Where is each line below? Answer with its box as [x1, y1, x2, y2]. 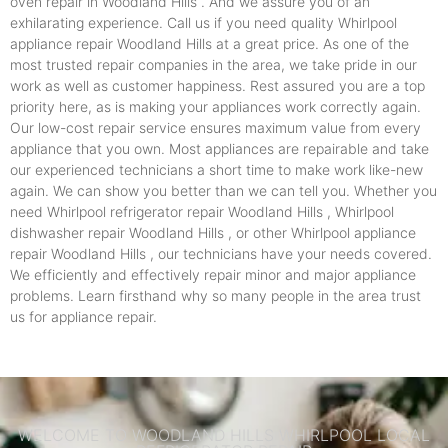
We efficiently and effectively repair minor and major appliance [10, 266, 416, 284]
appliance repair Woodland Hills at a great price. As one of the [10, 35, 409, 53]
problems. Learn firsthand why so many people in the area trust [10, 287, 421, 305]
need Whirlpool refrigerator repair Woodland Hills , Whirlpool [10, 203, 394, 221]
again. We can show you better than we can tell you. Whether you [10, 182, 437, 200]
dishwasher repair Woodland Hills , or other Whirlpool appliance [10, 224, 416, 242]
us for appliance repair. [10, 308, 157, 326]
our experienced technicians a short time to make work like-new [10, 161, 423, 179]
